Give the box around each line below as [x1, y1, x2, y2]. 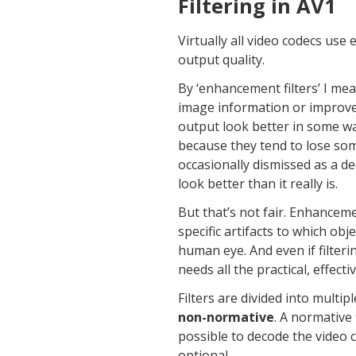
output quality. [178, 50, 265, 68]
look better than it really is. [178, 174, 338, 192]
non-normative [178, 308, 274, 326]
